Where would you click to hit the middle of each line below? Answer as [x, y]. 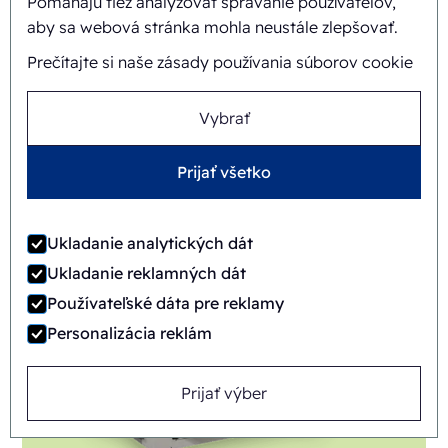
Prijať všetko [224, 172]
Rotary [154, 189]
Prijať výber [224, 393]
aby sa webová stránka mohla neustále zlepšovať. [212, 27]
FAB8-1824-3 [110, 148]
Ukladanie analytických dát [150, 243]
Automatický [73, 189]
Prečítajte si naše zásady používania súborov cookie [220, 62]
